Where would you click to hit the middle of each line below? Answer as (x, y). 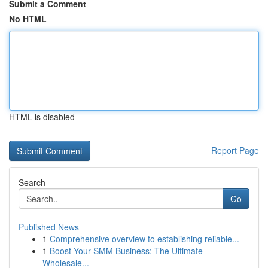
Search (32, 182)
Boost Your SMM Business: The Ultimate (126, 251)
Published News (49, 227)
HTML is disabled (42, 117)
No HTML (28, 19)
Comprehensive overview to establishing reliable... (144, 239)
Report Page (235, 150)
